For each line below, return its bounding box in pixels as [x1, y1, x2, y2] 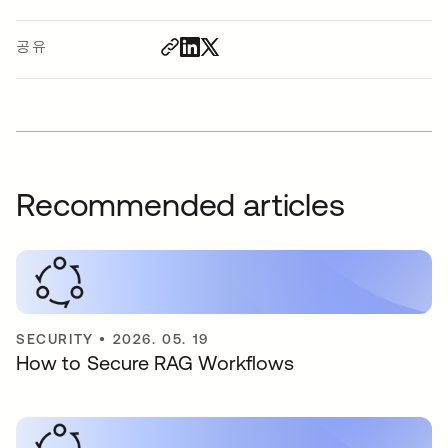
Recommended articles [16, 186, 345, 223]
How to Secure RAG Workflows [16, 351, 295, 374]
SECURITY [16, 331, 94, 347]
